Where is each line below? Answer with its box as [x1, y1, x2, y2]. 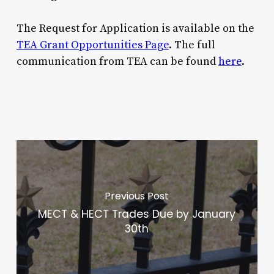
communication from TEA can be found [16, 54, 218, 68]
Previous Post [105, 189, 169, 204]
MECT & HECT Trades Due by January [38, 207, 236, 222]
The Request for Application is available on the [16, 21, 254, 35]
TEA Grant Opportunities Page [16, 37, 169, 52]
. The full [168, 37, 215, 52]
